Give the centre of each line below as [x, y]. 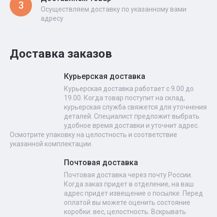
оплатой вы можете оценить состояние [127, 202]
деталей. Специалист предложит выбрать [132, 116]
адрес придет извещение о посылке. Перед [133, 193]
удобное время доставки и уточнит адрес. [132, 125]
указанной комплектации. [51, 144]
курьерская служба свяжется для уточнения [135, 107]
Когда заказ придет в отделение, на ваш [129, 184]
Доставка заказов [61, 54]
